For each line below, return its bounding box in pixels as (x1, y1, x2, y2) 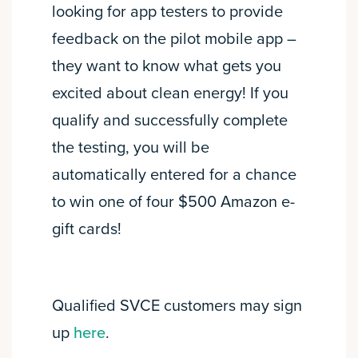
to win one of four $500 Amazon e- (52, 193, 295, 213)
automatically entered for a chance (52, 165, 296, 185)
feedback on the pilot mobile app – (52, 30, 296, 50)
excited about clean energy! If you (52, 84, 288, 104)
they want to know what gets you (52, 57, 281, 77)
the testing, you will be (52, 138, 209, 158)
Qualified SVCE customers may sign (52, 296, 302, 316)
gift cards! (52, 220, 121, 240)
